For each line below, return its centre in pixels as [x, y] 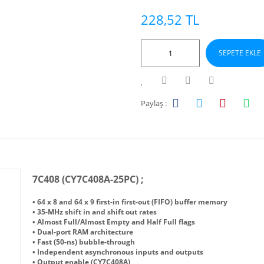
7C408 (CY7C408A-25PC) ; [88, 179]
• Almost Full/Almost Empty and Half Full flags [114, 222]
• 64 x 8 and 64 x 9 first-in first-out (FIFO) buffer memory [130, 202]
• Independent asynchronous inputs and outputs [118, 252]
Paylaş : [154, 103]
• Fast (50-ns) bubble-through [84, 242]
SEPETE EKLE [240, 53]
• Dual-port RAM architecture [83, 232]
